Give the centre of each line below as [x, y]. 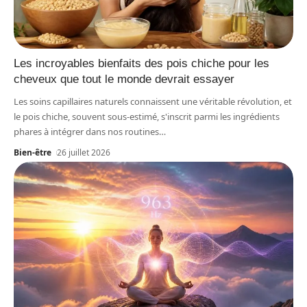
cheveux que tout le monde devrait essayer [124, 79]
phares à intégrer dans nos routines [86, 132]
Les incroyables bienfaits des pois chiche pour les [142, 64]
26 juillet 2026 [84, 153]
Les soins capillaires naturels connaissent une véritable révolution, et [153, 102]
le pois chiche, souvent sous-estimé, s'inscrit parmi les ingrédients [147, 117]
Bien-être [33, 153]
